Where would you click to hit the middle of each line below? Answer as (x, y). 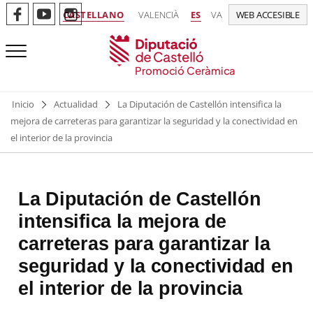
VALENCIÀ (158, 15)
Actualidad (76, 104)
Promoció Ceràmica (185, 70)
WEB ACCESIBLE (268, 15)
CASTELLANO (93, 15)
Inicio (23, 104)
